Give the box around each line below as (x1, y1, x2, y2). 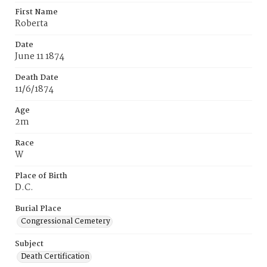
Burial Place (15, 203, 61, 215)
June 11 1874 (15, 49, 64, 64)
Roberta (15, 17, 48, 31)
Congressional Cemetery (21, 215, 110, 228)
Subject (15, 238, 44, 250)
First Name (15, 6, 58, 18)
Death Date (15, 72, 58, 84)
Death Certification (21, 250, 89, 263)
